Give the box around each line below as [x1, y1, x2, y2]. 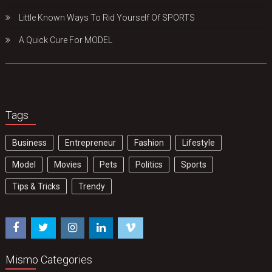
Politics [135, 160, 163, 170]
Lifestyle [182, 138, 216, 148]
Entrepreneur [65, 138, 117, 148]
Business [12, 138, 47, 148]
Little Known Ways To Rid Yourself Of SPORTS [19, 13, 195, 23]
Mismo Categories [5, 253, 93, 266]
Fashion [134, 138, 165, 148]
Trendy [78, 182, 106, 192]
